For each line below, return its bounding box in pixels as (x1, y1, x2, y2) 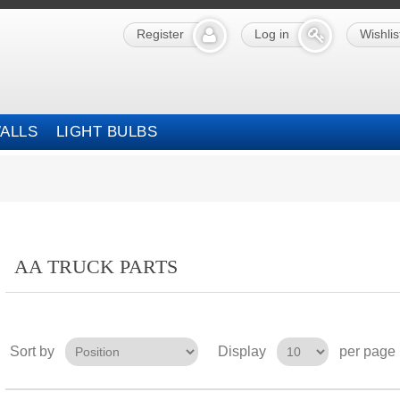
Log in (254, 27, 289, 41)
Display (217, 344, 266, 359)
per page (338, 344, 396, 359)
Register (137, 27, 184, 41)
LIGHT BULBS (55, 123, 158, 140)
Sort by (9, 344, 54, 359)
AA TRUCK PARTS (13, 255, 178, 278)
